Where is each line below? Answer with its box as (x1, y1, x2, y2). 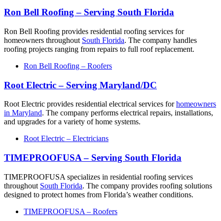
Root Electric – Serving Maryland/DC (4, 79, 157, 90)
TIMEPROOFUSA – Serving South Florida (4, 152, 182, 163)
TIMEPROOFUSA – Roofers (24, 207, 117, 216)
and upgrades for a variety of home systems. (4, 117, 141, 126)
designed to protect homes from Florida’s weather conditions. (4, 190, 193, 199)
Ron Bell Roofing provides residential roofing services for (4, 27, 184, 36)
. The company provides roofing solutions (82, 181, 212, 190)
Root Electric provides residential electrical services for (4, 100, 176, 109)
